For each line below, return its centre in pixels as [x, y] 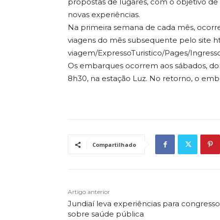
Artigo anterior [89, 192]
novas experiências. [104, 15]
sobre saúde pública [106, 214]
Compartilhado [114, 145]
